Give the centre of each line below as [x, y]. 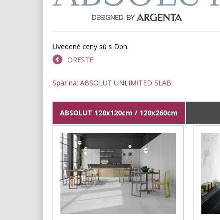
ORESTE [80, 60]
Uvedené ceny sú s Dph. [91, 47]
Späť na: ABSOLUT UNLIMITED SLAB [112, 83]
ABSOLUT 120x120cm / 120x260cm [119, 113]
